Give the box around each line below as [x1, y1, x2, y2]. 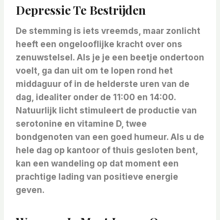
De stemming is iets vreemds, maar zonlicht [16, 26, 200, 36]
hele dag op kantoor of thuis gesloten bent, [16, 145, 198, 156]
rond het [137, 66, 173, 76]
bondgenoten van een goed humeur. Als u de [16, 132, 204, 142]
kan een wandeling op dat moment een [16, 159, 179, 169]
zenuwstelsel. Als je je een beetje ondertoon [16, 53, 204, 63]
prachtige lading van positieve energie [16, 172, 178, 182]
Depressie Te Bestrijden [16, 2, 146, 18]
